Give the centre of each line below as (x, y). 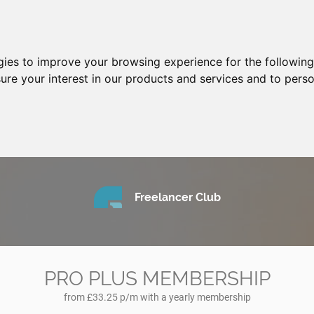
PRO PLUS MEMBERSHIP (157, 279)
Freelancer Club (177, 197)
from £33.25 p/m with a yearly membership (157, 297)
